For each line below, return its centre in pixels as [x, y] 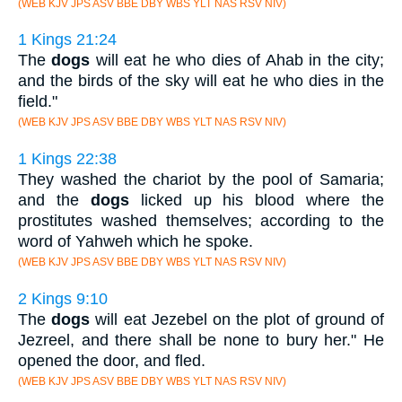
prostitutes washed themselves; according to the [201, 220]
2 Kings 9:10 [63, 298]
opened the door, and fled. [112, 360]
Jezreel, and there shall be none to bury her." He [201, 340]
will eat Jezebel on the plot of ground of [237, 319]
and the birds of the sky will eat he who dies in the [201, 81]
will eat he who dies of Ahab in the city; [237, 61]
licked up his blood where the [256, 200]
